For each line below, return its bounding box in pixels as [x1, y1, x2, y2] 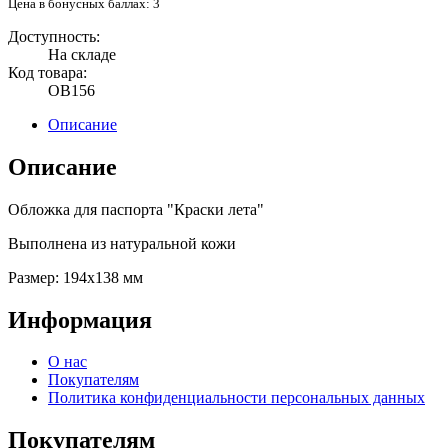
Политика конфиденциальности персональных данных [48, 389, 425, 407]
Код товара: [8, 63, 87, 81]
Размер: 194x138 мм [8, 268, 143, 286]
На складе [48, 45, 116, 63]
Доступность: [8, 27, 100, 45]
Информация [8, 306, 152, 333]
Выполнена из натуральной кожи [8, 234, 236, 252]
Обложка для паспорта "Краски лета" [8, 200, 264, 218]
